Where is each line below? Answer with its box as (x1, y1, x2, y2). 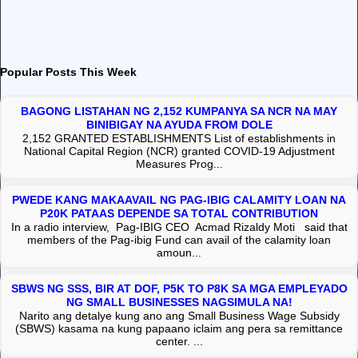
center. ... (155, 334, 203, 348)
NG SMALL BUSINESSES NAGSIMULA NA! (66, 295, 292, 308)
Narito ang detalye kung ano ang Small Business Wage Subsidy (18, 308, 340, 322)
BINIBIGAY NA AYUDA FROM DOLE (86, 117, 272, 131)
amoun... (157, 245, 201, 259)
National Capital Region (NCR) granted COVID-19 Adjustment (23, 144, 335, 157)
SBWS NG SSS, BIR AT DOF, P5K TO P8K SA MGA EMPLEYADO (10, 281, 348, 295)
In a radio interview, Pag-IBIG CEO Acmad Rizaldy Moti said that (10, 220, 348, 233)
